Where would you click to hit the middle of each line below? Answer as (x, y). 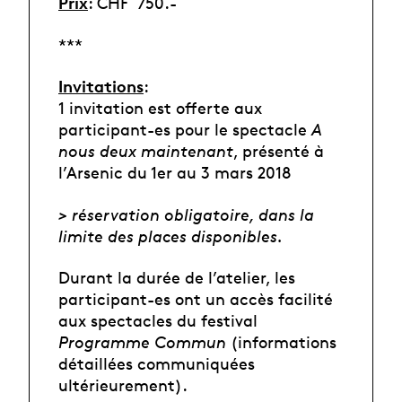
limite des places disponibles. (173, 236)
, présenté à (279, 151)
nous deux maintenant (146, 151)
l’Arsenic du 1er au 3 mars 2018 (177, 173)
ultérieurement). (125, 385)
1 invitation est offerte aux (160, 108)
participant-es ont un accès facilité (196, 299)
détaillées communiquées (157, 364)
